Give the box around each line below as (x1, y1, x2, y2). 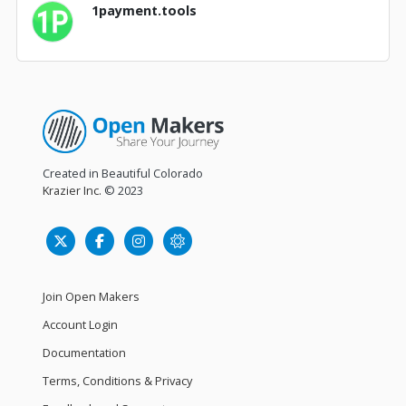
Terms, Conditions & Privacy (43, 372, 193, 390)
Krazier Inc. (43, 182, 102, 199)
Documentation (43, 344, 127, 362)
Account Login (43, 316, 119, 333)
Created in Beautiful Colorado (43, 165, 204, 182)
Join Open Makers (43, 288, 140, 305)
